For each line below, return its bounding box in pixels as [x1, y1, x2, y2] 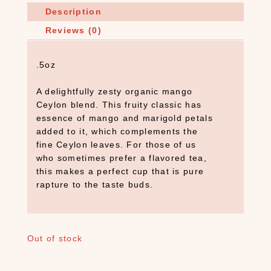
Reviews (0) [45, 25, 102, 35]
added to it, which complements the [36, 126, 198, 136]
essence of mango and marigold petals [36, 113, 213, 123]
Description [45, 7, 102, 16]
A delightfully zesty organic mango [36, 87, 193, 96]
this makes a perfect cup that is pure [36, 166, 204, 176]
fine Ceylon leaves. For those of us [36, 140, 197, 149]
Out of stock [27, 233, 83, 243]
